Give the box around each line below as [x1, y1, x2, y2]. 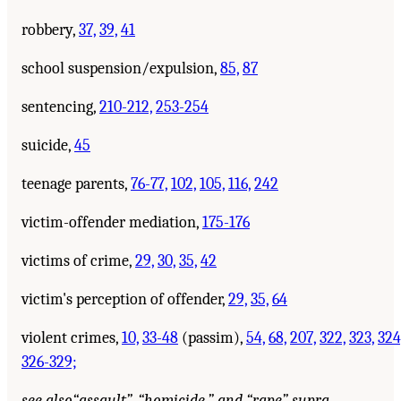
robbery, [21, 20, 79, 39]
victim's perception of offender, [21, 289, 228, 309]
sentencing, [21, 97, 99, 116]
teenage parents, [21, 174, 131, 193]
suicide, [21, 135, 74, 155]
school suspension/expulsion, [21, 58, 220, 78]
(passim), [178, 328, 246, 347]
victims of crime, [21, 251, 135, 270]
